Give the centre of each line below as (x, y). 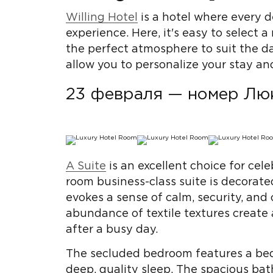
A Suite (86, 167)
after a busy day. (112, 230)
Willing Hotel (101, 17)
